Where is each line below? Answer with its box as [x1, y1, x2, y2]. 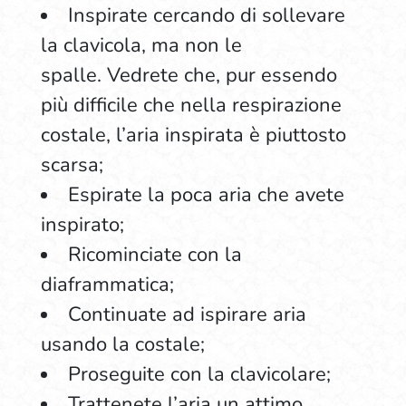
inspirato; [40, 211, 124, 238]
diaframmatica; [40, 271, 174, 298]
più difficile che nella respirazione [40, 92, 342, 119]
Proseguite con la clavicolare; [67, 361, 331, 388]
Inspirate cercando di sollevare [67, 2, 345, 29]
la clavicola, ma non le [40, 32, 242, 59]
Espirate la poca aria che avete [67, 181, 344, 208]
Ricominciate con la [67, 241, 242, 268]
